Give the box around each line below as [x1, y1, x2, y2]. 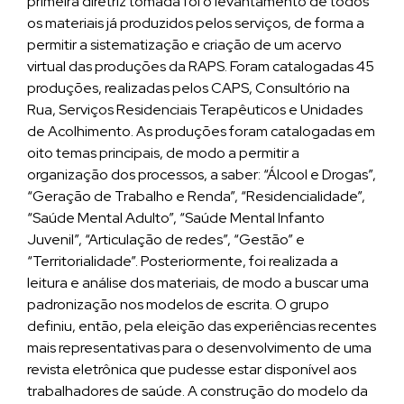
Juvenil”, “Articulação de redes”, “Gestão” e [27, 230, 305, 249]
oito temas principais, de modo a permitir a [27, 143, 299, 162]
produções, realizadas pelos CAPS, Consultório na [27, 78, 350, 97]
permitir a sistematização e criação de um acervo [27, 35, 342, 54]
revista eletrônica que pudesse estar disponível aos [27, 360, 356, 379]
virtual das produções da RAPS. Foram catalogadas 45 [27, 57, 374, 76]
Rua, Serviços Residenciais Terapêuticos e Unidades [27, 100, 363, 119]
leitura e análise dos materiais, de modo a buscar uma [27, 273, 369, 292]
